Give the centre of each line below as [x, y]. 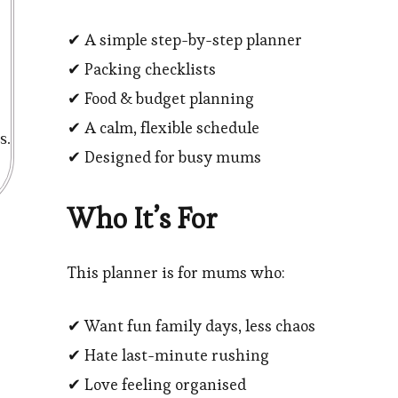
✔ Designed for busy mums [164, 157]
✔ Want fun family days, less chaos [191, 326]
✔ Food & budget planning [161, 99]
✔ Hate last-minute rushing [168, 355]
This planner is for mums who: [176, 273]
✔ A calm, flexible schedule [163, 128]
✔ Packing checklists [142, 69]
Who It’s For [142, 219]
